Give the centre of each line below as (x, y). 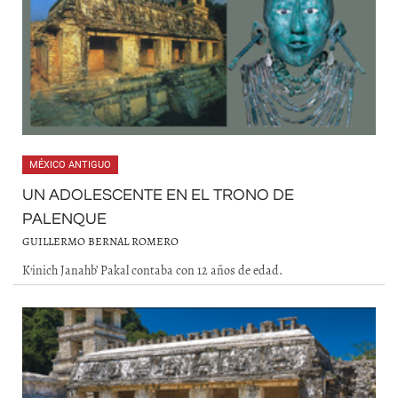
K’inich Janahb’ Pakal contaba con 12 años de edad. (152, 270)
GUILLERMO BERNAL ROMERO (100, 241)
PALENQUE (64, 219)
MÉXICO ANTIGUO (70, 165)
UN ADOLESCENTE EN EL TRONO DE (158, 195)
